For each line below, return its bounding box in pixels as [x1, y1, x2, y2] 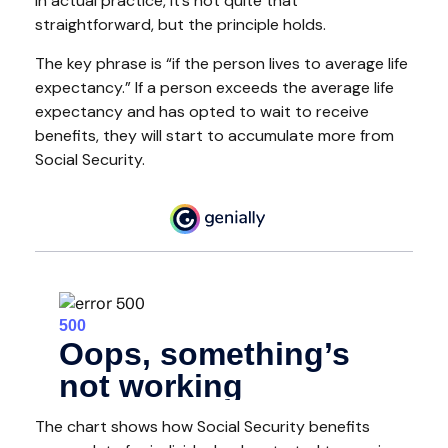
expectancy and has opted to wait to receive [35, 101, 369, 122]
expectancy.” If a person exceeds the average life [35, 77, 394, 98]
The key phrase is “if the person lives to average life [35, 53, 408, 74]
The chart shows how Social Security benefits [35, 415, 370, 437]
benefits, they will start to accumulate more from [35, 125, 394, 146]
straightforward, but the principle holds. [35, 14, 326, 35]
